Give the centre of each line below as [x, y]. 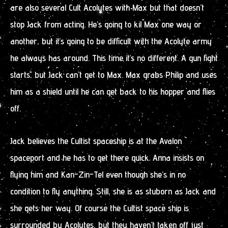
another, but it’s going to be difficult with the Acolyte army [111, 41]
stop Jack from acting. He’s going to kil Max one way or [106, 24]
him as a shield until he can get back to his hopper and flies [113, 91]
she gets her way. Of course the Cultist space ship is [99, 208]
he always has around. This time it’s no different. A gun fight [114, 58]
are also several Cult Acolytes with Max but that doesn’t [107, 7]
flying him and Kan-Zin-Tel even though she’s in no [98, 175]
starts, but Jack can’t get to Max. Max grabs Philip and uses [113, 74]
